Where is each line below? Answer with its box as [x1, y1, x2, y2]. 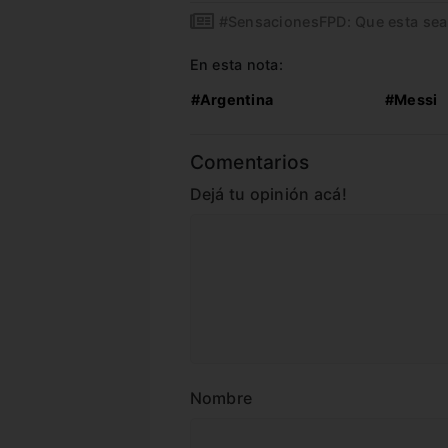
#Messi [384, 91, 438, 109]
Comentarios [189, 150, 310, 175]
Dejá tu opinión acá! [189, 184, 347, 205]
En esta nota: [189, 56, 283, 74]
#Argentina [190, 91, 274, 109]
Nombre [189, 388, 253, 409]
